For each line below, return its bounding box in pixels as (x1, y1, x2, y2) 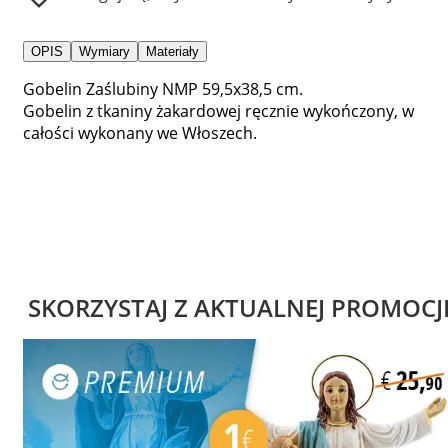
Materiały (146, 43, 199, 59)
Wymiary (79, 43, 130, 59)
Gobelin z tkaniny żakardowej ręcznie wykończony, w (23, 99, 414, 122)
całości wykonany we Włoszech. (23, 121, 257, 144)
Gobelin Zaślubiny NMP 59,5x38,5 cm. (23, 77, 303, 100)
